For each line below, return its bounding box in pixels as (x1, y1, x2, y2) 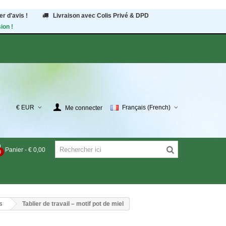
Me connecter (65, 104, 102, 111)
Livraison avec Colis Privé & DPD (52, 12, 149, 19)
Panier (5, 146, 23, 153)
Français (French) (121, 104, 172, 111)
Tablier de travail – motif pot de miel (22, 200, 124, 207)
